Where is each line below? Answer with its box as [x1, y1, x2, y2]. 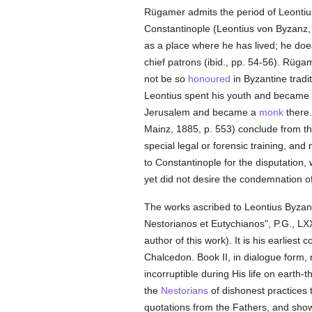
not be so [143, 73, 188, 84]
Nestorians [160, 285, 208, 296]
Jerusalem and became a [143, 107, 259, 118]
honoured [187, 73, 231, 84]
